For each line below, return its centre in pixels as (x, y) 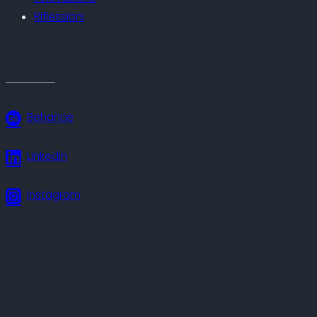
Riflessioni (59, 16)
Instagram (54, 195)
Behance (50, 117)
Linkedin (47, 156)
